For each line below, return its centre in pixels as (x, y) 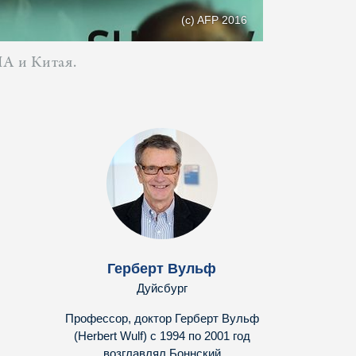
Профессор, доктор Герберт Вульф (162, 319)
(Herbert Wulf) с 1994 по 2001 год (162, 336)
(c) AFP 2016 (214, 20)
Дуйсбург (162, 288)
